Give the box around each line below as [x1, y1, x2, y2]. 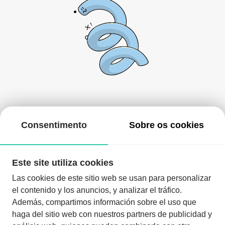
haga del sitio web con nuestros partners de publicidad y [12, 210, 212, 218]
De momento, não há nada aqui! [36, 106, 189, 118]
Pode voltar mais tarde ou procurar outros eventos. [31, 122, 194, 131]
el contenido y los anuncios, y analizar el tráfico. [12, 186, 182, 194]
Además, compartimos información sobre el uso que [12, 198, 196, 206]
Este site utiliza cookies [12, 158, 114, 168]
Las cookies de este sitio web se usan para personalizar [12, 174, 211, 182]
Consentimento [21, 120, 87, 130]
